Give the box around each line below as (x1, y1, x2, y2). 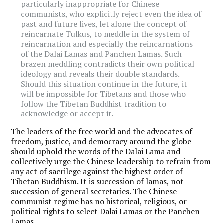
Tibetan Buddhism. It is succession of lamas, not (11, 175, 184, 187)
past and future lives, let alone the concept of (21, 18, 187, 29)
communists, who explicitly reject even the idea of (21, 8, 202, 19)
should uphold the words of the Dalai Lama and (11, 145, 181, 157)
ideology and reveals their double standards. (21, 68, 180, 79)
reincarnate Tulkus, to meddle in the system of (21, 28, 190, 39)
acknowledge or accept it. (21, 108, 114, 119)
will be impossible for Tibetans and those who (21, 88, 186, 99)
